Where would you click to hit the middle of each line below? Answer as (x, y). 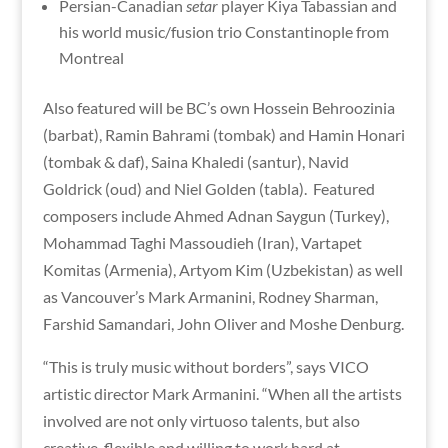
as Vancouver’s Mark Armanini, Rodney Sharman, (210, 296)
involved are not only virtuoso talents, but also (201, 420)
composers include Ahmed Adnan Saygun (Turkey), (215, 215)
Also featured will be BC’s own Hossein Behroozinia (218, 107)
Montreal (91, 57)
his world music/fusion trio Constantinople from (223, 31)
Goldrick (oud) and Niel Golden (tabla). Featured (208, 188)
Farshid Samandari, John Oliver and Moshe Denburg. (223, 323)
